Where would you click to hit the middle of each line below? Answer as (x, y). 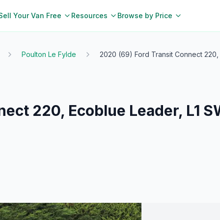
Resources (89, 15)
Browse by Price (145, 15)
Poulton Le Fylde (49, 54)
